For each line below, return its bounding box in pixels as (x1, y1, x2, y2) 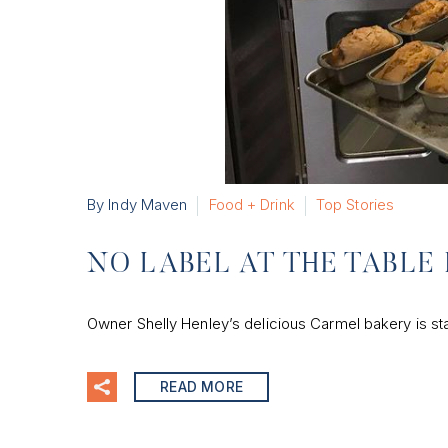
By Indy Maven (87, 195, 188, 214)
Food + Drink (208, 195, 295, 214)
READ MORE (160, 377, 243, 395)
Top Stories (315, 195, 395, 214)
